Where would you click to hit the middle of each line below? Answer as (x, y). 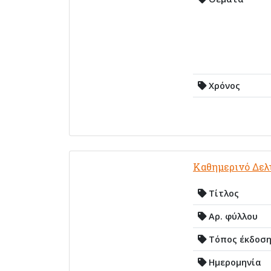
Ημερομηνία (234, 262)
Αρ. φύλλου (232, 216)
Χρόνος (223, 85)
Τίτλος (223, 193)
